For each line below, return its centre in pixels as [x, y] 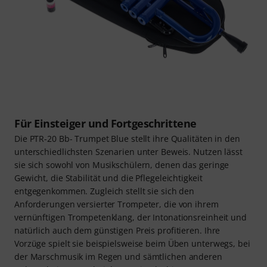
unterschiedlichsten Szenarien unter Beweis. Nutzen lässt [128, 152]
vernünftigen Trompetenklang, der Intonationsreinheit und [131, 218]
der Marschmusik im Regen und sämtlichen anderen [118, 257]
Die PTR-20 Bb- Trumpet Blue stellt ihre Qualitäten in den [127, 139]
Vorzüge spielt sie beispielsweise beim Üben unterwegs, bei [132, 244]
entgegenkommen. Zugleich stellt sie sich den [105, 191]
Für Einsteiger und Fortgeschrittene [105, 124]
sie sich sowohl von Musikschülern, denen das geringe [122, 165]
